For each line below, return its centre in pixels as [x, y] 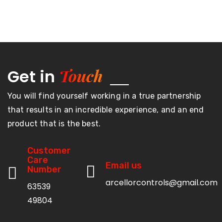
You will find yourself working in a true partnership [104, 96]
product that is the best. [54, 123]
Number [44, 169]
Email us [124, 165]
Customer [49, 150]
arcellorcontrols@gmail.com [162, 182]
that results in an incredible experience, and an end [106, 110]
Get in [33, 76]
